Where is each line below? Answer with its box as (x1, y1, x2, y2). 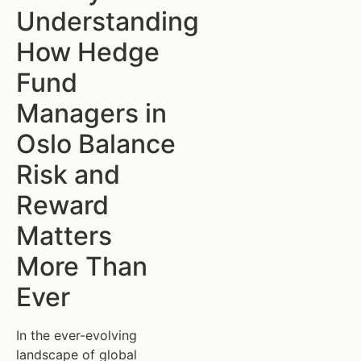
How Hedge (16, 36, 160, 68)
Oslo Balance (16, 128, 176, 160)
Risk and (16, 159, 120, 190)
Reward (16, 189, 109, 221)
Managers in (16, 98, 167, 129)
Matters (16, 220, 112, 251)
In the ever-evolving (16, 327, 137, 343)
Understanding (16, 6, 199, 37)
